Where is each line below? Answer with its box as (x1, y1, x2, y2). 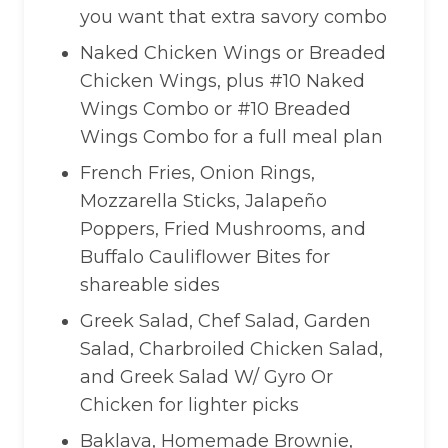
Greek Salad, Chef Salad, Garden (80, 310, 371, 332)
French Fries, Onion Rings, (80, 162, 315, 184)
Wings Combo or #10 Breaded (80, 98, 351, 120)
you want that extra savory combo (80, 6, 387, 28)
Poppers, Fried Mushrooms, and (80, 218, 366, 240)
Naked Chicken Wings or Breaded (80, 42, 386, 64)
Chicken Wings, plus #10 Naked (80, 70, 365, 92)
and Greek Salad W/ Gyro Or (80, 366, 333, 388)
